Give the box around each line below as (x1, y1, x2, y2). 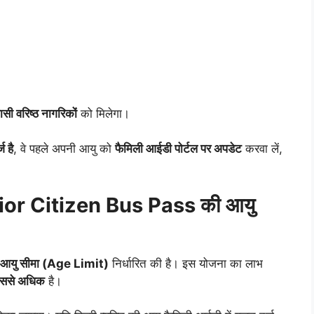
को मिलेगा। (77, 106, 130, 121)
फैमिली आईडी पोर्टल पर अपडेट (115, 142, 242, 156)
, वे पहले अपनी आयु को (13, 142, 115, 156)
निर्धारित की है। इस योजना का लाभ (109, 256, 263, 271)
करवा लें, (242, 142, 282, 156)
